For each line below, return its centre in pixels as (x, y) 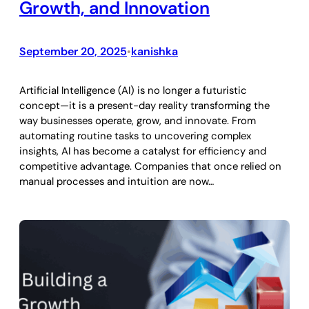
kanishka (154, 51)
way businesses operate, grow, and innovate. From (138, 121)
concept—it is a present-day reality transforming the (144, 106)
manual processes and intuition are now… (117, 182)
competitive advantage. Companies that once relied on (150, 167)
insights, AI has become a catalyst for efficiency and (143, 151)
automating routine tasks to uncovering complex (135, 136)
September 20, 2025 (73, 51)
